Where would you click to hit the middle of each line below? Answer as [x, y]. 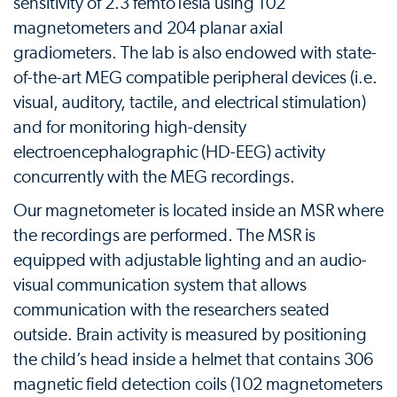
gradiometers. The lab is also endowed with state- [195, 54]
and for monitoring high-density [130, 128]
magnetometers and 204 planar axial [148, 29]
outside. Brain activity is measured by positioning [190, 335]
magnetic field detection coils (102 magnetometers [198, 385]
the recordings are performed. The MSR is [164, 236]
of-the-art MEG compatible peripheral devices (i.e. [195, 78]
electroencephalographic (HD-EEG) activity [169, 153]
